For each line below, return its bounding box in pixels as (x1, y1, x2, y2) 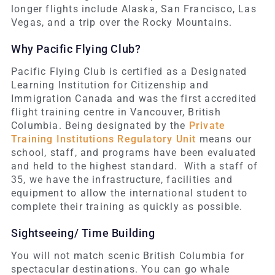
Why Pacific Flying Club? (10, 42, 141, 56)
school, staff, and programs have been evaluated (10, 147, 257, 159)
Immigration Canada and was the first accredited (10, 93, 257, 105)
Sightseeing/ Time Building (10, 227, 155, 240)
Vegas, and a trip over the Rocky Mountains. (10, 17, 233, 29)
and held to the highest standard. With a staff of (10, 160, 258, 172)
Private (188, 120, 226, 132)
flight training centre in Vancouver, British (10, 106, 221, 118)
